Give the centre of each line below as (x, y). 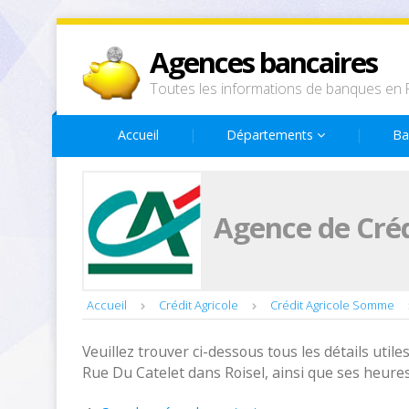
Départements (272, 135)
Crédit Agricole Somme (332, 305)
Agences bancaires (263, 62)
